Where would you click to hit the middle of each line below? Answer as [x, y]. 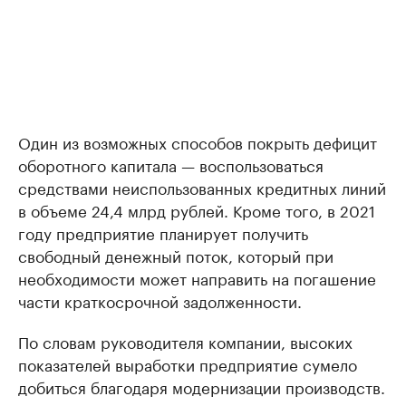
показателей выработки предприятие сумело [188, 363]
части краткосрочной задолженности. [160, 300]
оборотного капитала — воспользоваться [171, 164]
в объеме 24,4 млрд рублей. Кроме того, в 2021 [197, 209]
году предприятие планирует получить [163, 232]
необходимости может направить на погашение [197, 277]
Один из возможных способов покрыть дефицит [198, 141]
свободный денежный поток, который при [176, 254]
